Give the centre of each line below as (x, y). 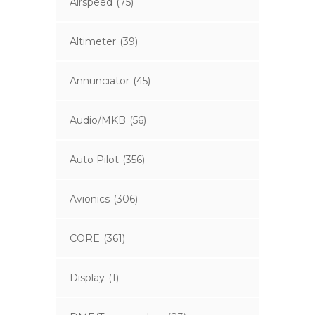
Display (87, 278)
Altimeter (93, 42)
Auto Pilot (94, 160)
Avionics (90, 199)
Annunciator (99, 81)
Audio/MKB (98, 121)
